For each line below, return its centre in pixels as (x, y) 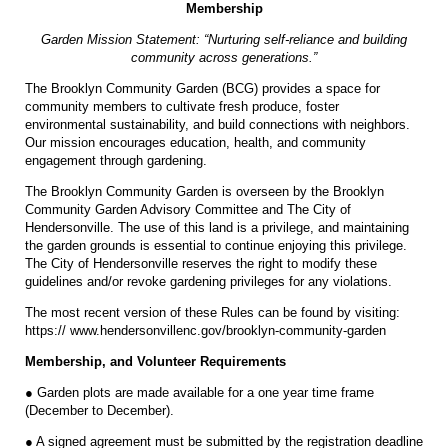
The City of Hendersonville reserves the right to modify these (201, 264)
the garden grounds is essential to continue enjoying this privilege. (216, 246)
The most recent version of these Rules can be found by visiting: (212, 313)
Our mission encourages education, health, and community (195, 143)
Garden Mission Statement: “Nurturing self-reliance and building (224, 40)
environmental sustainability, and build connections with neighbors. (217, 125)
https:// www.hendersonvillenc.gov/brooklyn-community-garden (205, 331)
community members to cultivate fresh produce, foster (182, 107)
